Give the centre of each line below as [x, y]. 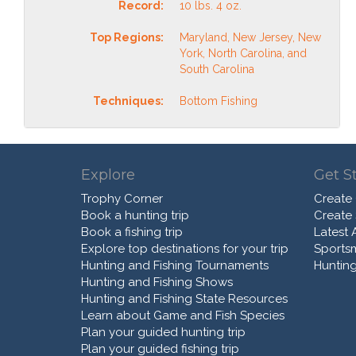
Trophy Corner [122, 198]
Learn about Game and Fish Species [183, 315]
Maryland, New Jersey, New [250, 37]
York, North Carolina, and [243, 53]
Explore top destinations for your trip [185, 248]
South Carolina [217, 69]
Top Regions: [127, 37]
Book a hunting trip [135, 215]
